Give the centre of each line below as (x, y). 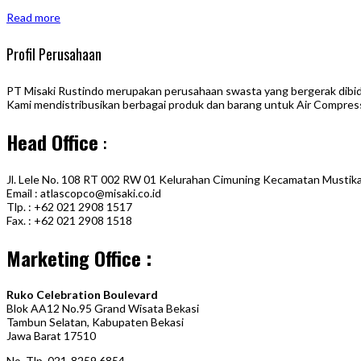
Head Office (52, 141)
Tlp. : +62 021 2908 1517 (69, 206)
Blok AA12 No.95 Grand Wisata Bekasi (103, 309)
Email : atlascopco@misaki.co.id (84, 193)
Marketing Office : (79, 257)
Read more (33, 17)
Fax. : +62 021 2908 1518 (69, 220)
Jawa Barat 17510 (51, 336)
